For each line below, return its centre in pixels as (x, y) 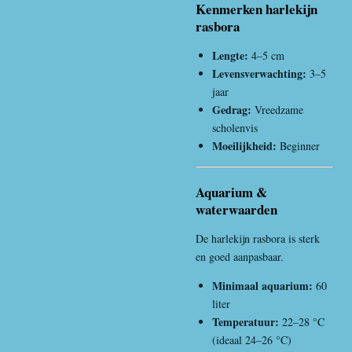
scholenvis (235, 127)
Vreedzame (277, 109)
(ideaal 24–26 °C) (252, 339)
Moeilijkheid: (244, 145)
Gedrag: (232, 109)
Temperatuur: (246, 321)
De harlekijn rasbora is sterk (258, 238)
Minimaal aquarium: (262, 285)
